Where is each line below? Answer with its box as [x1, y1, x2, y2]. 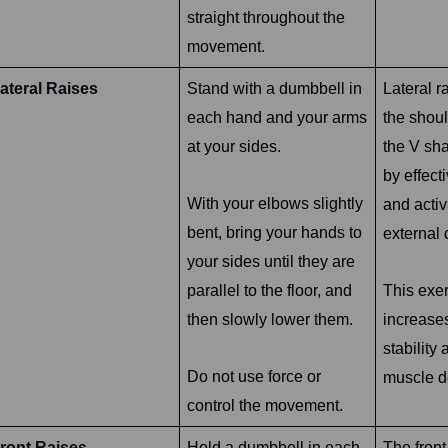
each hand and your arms [186, 108, 367, 126]
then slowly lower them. [186, 310, 353, 328]
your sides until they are [186, 252, 355, 270]
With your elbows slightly [186, 194, 363, 212]
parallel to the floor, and [186, 281, 352, 299]
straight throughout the [186, 8, 345, 26]
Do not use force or [186, 367, 321, 385]
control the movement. [186, 396, 343, 414]
